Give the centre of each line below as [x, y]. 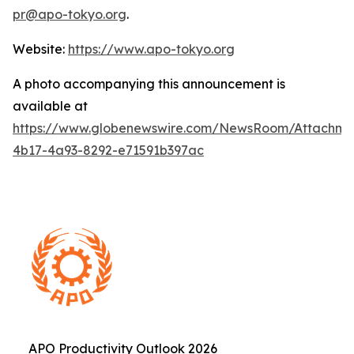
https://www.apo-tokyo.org [151, 49]
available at [50, 105]
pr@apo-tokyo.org [70, 14]
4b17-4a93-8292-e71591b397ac [108, 150]
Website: [40, 49]
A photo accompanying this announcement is [149, 83]
